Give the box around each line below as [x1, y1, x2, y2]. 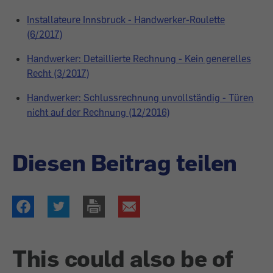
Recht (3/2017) [27, 67, 90, 79]
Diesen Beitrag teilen [12, 147, 237, 177]
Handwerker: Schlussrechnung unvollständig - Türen [27, 91, 253, 104]
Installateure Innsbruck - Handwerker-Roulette [27, 13, 225, 26]
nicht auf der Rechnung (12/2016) [27, 106, 170, 118]
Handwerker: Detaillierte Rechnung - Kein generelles [27, 52, 251, 65]
